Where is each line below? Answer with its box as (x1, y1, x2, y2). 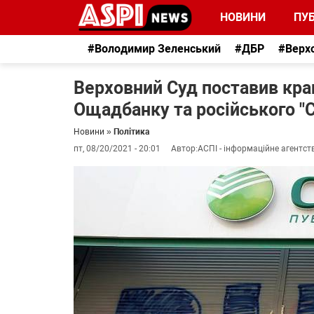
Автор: (171, 144, 198, 153)
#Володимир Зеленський (88, 42, 221, 55)
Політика (114, 127, 149, 137)
